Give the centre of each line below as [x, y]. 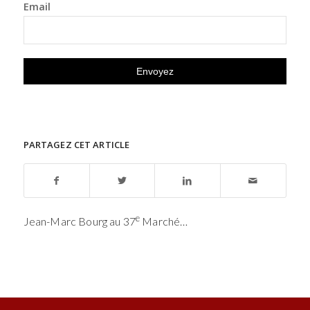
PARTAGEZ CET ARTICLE [76, 144]
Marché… [164, 221]
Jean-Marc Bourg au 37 [79, 221]
